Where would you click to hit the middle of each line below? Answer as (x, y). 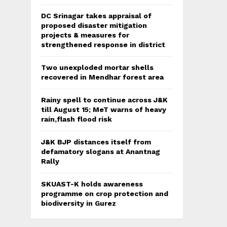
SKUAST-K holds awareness (92, 184)
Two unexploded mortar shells (97, 67)
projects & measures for (85, 35)
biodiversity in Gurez (79, 203)
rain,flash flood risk (77, 119)
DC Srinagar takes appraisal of (96, 15)
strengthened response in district (103, 44)
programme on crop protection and (105, 193)
